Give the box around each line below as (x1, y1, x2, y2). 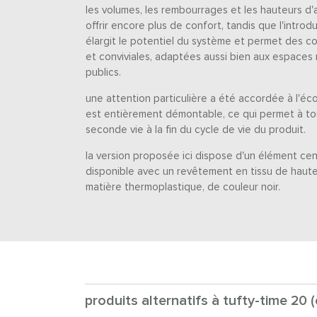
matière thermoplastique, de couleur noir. (85, 181, 280, 192)
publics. (85, 67, 121, 78)
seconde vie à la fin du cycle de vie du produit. (85, 124, 306, 135)
